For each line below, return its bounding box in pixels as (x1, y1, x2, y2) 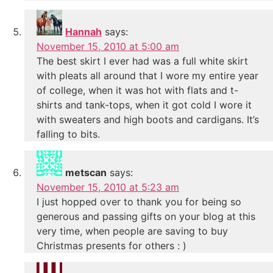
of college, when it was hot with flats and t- (37, 84, 238, 97)
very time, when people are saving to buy (37, 225, 228, 238)
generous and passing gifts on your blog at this (37, 210, 255, 223)
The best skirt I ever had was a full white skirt (37, 55, 248, 68)
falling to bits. (37, 128, 100, 141)
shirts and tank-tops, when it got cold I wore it (37, 99, 252, 112)
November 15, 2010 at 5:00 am (37, 40, 179, 53)
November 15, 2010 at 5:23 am (37, 181, 179, 194)
